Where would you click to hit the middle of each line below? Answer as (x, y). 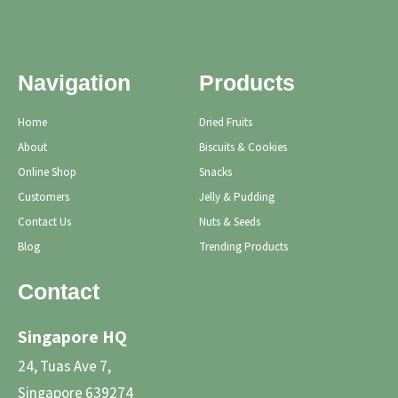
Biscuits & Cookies (243, 147)
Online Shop (47, 171)
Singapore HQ (72, 336)
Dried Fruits (226, 122)
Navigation (74, 82)
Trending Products (243, 246)
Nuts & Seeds (230, 221)
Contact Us (44, 221)
